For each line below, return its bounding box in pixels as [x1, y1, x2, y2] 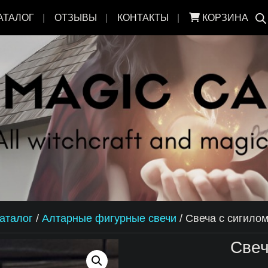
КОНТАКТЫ [117, 13, 169, 23]
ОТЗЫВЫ [54, 13, 97, 23]
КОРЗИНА [199, 13, 248, 23]
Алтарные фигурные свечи [42, 212, 176, 224]
